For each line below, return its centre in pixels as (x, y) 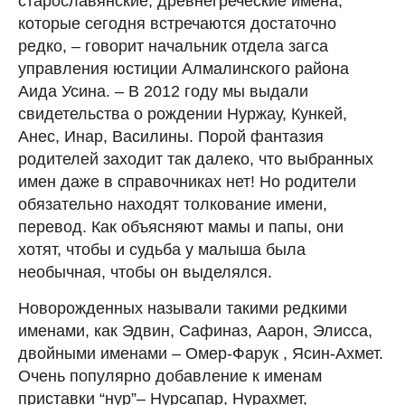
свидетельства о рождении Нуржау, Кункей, (183, 113)
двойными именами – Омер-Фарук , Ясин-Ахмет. (201, 353)
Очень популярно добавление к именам (170, 376)
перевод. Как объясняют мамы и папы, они (181, 226)
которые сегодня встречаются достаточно (177, 23)
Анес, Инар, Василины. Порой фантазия (171, 136)
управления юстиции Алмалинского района (184, 68)
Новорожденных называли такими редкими (183, 308)
